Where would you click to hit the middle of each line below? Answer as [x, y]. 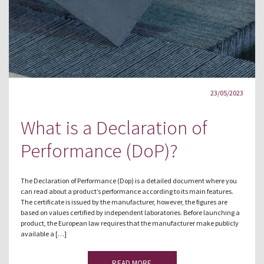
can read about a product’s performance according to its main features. [127, 191]
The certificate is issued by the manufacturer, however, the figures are [124, 202]
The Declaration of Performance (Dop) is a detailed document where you [129, 180]
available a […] [44, 233]
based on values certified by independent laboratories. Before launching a [130, 212]
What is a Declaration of [114, 127]
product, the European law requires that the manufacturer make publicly [130, 223]
